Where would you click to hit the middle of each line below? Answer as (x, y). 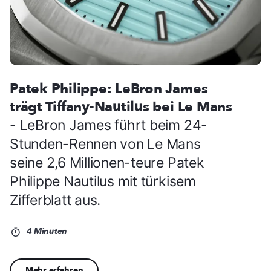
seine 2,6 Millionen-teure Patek (107, 163)
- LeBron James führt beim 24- (109, 126)
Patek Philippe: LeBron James (109, 89)
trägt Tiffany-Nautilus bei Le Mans (121, 107)
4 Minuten (45, 232)
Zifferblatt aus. (55, 201)
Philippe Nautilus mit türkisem (103, 182)
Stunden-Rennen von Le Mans (105, 144)
